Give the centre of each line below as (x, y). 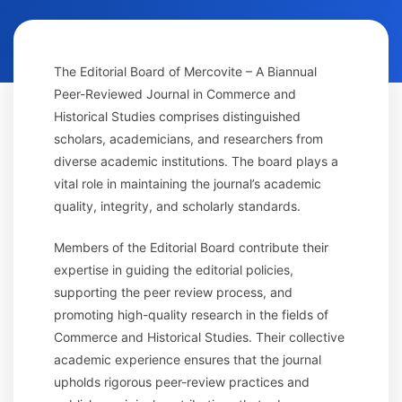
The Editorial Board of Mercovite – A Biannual (185, 72)
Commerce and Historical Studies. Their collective (199, 337)
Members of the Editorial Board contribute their (191, 248)
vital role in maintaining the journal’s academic (188, 184)
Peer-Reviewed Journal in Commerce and (175, 94)
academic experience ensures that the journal (188, 360)
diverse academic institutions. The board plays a (196, 162)
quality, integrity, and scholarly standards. (177, 206)
